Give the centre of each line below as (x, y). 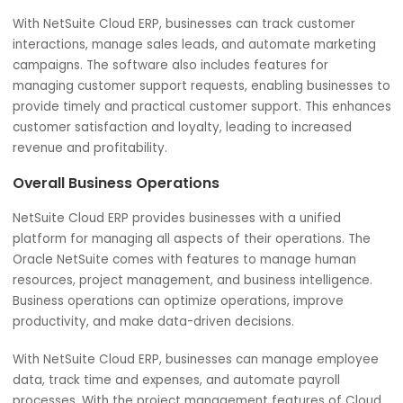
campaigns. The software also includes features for (189, 297)
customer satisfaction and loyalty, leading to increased (202, 365)
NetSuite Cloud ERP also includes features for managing (203, 94)
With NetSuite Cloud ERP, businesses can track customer (204, 251)
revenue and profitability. (100, 389)
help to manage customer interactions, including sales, (199, 139)
